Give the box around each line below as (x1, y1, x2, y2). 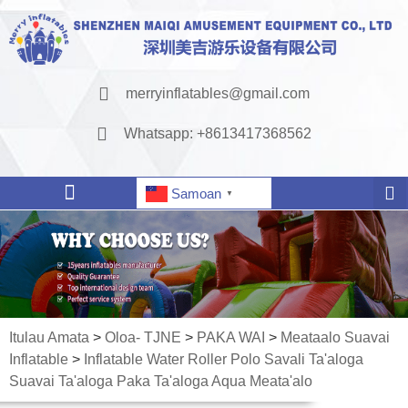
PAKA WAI (197, 330, 265, 346)
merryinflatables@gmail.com (126, 86, 310, 102)
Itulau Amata (9, 330, 89, 346)
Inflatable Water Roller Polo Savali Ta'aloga (84, 352, 363, 368)
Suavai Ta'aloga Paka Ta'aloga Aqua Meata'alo (9, 373, 312, 390)
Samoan (171, 186, 222, 202)
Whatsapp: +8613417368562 (124, 126, 311, 142)
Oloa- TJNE (105, 330, 181, 346)
